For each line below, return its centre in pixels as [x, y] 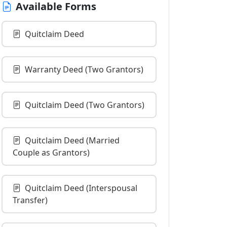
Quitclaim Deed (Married [72, 140]
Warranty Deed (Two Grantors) [84, 69]
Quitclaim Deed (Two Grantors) [85, 105]
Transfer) [30, 200]
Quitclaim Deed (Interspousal [81, 188]
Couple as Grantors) [51, 153]
